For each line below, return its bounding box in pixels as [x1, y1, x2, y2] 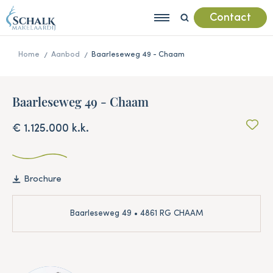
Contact [209, 12, 251, 24]
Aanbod [51, 51, 80, 59]
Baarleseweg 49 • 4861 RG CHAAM [69, 209, 204, 218]
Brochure [24, 174, 62, 184]
